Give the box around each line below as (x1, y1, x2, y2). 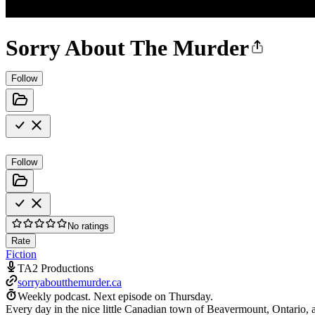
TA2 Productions (18, 262, 94, 274)
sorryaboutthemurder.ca (18, 276, 122, 288)
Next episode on (94, 290, 169, 302)
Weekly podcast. (18, 290, 91, 302)
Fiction (6, 247, 37, 260)
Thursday (169, 290, 210, 302)
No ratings (67, 220, 109, 231)
